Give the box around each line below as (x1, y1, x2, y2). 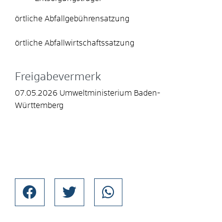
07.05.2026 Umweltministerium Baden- (15, 89, 160, 97)
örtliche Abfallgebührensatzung (15, 14, 129, 23)
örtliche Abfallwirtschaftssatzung (15, 39, 134, 47)
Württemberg (15, 101, 63, 110)
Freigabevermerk (15, 71, 101, 83)
